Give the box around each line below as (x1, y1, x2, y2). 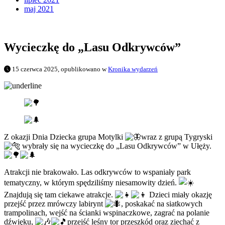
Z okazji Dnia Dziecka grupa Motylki (4, 133, 125, 142)
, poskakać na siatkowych (121, 199, 202, 208)
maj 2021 (24, 5, 54, 14)
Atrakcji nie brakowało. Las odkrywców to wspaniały (4, 168, 177, 177)
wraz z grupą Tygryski (141, 133, 212, 142)
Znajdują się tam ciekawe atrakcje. (4, 190, 115, 199)
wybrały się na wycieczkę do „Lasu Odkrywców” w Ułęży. (20, 142, 211, 151)
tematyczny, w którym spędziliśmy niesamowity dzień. (4, 178, 179, 187)
